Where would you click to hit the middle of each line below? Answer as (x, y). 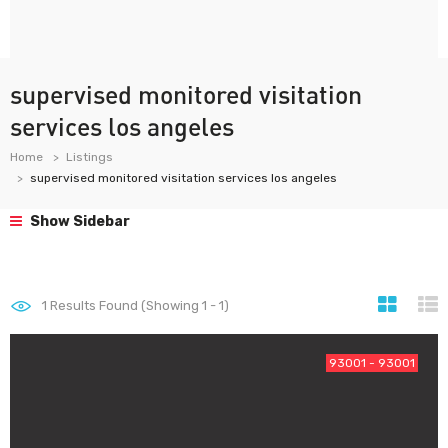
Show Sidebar (78, 221)
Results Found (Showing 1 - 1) (138, 305)
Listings (89, 157)
